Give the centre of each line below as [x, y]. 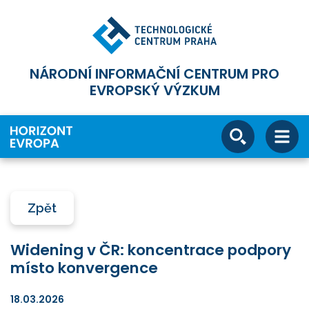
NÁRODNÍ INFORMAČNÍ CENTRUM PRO [154, 74]
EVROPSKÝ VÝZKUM [154, 91]
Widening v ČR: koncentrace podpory [151, 250]
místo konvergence [84, 268]
